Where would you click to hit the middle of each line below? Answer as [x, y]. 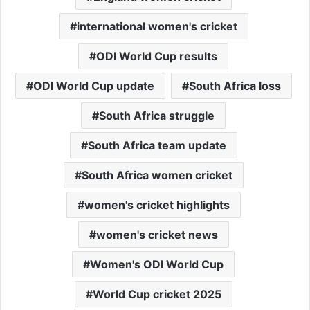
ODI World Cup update [93, 85]
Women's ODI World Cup [157, 264]
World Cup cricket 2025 [157, 294]
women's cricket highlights [157, 204]
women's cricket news [157, 234]
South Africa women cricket [157, 175]
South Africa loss [235, 85]
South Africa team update [157, 145]
